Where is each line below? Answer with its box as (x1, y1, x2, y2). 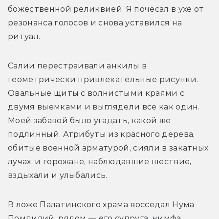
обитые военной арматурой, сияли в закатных (8, 143, 209, 153)
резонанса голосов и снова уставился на (8, 18, 182, 28)
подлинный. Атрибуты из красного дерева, (8, 130, 195, 139)
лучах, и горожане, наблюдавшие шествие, (8, 157, 192, 167)
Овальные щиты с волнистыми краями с (8, 88, 185, 98)
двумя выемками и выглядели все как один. (8, 102, 200, 112)
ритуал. (8, 32, 41, 42)
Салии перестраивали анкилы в (8, 61, 147, 71)
